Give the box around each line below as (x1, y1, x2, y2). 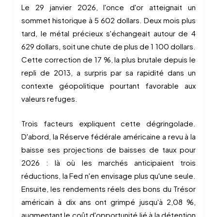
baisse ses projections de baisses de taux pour (21, 145, 196, 154)
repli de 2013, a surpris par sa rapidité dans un (21, 68, 196, 77)
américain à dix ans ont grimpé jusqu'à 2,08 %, (21, 197, 196, 206)
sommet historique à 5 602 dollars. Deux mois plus (21, 15, 196, 25)
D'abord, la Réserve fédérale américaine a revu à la (21, 132, 196, 141)
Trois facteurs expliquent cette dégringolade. (21, 119, 196, 128)
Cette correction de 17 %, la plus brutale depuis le (21, 55, 196, 64)
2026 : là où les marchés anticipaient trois (21, 158, 196, 167)
